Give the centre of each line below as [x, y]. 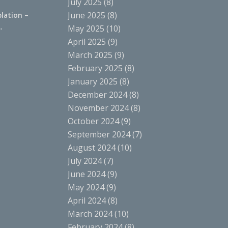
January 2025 [92, 81]
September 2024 [99, 134]
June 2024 [86, 174]
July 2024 [84, 161]
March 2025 [90, 55]
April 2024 [87, 200]
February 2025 [95, 68]
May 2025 [86, 28]
